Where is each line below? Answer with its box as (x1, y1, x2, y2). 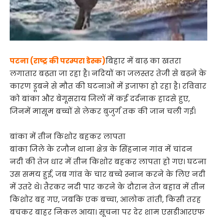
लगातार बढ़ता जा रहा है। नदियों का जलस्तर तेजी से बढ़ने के (10, 68, 206, 78)
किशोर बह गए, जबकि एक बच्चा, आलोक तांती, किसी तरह (10, 194, 201, 204)
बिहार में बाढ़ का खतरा (106, 55, 181, 66)
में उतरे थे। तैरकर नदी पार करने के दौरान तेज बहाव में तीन (10, 181, 205, 192)
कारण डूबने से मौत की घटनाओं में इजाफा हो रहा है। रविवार (10, 80, 206, 91)
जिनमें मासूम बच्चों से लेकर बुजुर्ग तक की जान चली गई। (10, 106, 196, 116)
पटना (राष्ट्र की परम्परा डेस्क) (10, 55, 106, 66)
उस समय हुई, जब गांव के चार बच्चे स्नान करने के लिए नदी (10, 169, 205, 179)
